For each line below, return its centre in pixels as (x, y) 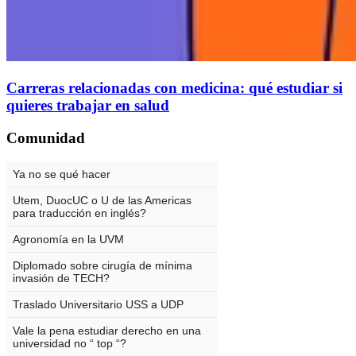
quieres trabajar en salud (88, 105)
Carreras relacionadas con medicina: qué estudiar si (174, 87)
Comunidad (46, 137)
